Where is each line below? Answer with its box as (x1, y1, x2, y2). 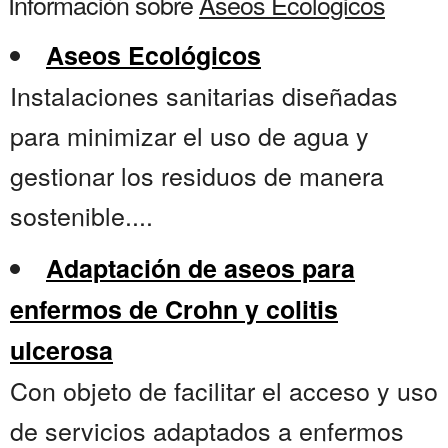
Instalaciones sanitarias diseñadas (10, 77, 398, 114)
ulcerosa (10, 332, 113, 369)
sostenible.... (10, 197, 153, 234)
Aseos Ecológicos (46, 37, 261, 74)
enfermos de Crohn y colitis (10, 291, 338, 328)
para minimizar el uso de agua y (10, 117, 369, 154)
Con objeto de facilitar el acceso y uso (10, 372, 438, 409)
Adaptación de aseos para (46, 250, 355, 287)
